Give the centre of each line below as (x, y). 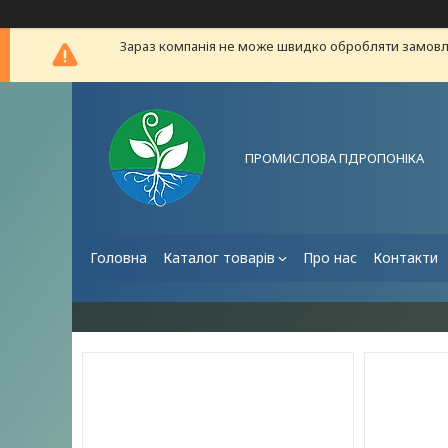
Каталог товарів (219, 257)
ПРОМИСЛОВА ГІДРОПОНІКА (334, 157)
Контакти (405, 257)
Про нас (330, 257)
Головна (118, 257)
